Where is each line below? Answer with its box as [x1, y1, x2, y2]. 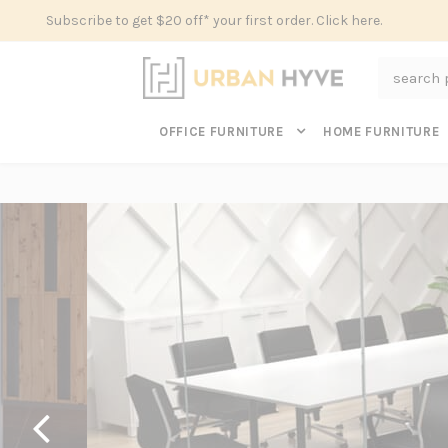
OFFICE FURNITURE [159, 124, 288, 139]
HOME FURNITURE [323, 124, 443, 139]
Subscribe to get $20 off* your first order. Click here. [46, 12, 382, 29]
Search [377, 60, 417, 74]
